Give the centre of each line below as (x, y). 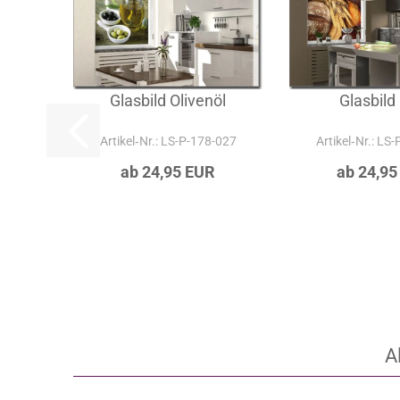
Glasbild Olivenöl (168, 147)
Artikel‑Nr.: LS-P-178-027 (168, 188)
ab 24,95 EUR (168, 219)
